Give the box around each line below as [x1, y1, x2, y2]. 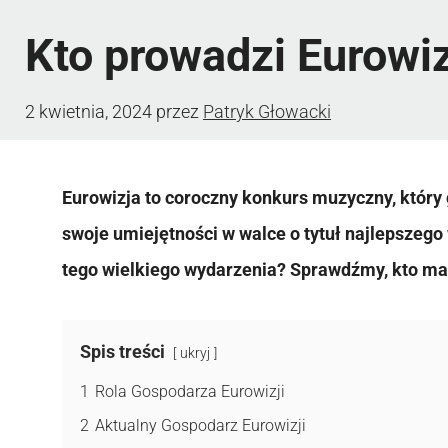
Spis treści [80, 340, 165, 362]
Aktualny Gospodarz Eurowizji [95, 415, 306, 435]
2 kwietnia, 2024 [25, 100, 152, 122]
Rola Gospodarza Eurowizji [95, 381, 285, 401]
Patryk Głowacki [203, 100, 331, 122]
